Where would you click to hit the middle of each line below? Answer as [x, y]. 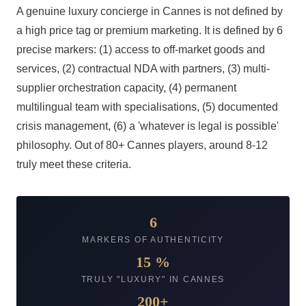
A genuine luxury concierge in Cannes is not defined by [150, 11]
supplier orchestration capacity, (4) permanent [126, 88]
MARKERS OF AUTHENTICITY [153, 240]
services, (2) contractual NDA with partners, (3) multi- [143, 69]
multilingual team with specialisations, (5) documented [147, 107]
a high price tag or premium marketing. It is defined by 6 [150, 30]
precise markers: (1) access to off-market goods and [141, 50]
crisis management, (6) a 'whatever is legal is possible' [148, 126]
